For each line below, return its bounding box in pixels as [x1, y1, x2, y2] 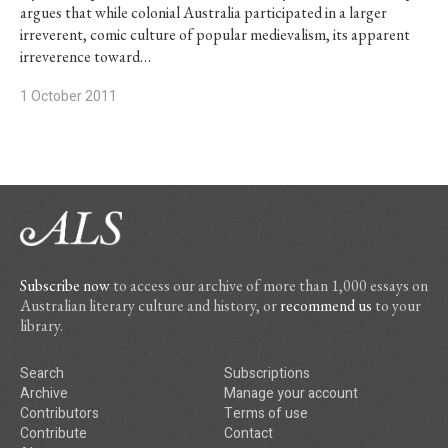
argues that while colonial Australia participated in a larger [20, 2, 387, 23]
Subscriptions [224, 363, 310, 384]
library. [20, 315, 63, 336]
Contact [224, 423, 273, 444]
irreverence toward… [20, 46, 151, 67]
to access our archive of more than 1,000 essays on [110, 275, 428, 296]
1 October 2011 [20, 86, 117, 107]
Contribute [20, 423, 87, 444]
